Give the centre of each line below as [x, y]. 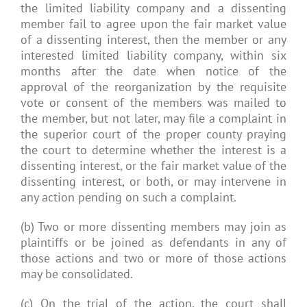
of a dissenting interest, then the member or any [153, 39]
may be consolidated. [77, 274]
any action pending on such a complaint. [128, 197]
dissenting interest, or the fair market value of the [153, 165]
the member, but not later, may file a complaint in [153, 118]
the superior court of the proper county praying [153, 134]
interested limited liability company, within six [153, 55]
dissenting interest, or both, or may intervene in [153, 181]
